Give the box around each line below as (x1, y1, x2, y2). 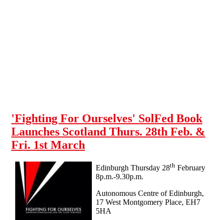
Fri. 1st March (11, 138, 85, 151)
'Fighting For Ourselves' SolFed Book (11, 111, 202, 125)
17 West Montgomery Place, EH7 (96, 198, 200, 207)
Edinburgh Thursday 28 (96, 164, 170, 172)
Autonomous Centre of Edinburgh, (96, 189, 204, 198)
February (175, 164, 205, 172)
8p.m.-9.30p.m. (96, 172, 143, 181)
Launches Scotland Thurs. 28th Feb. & (11, 125, 205, 138)
